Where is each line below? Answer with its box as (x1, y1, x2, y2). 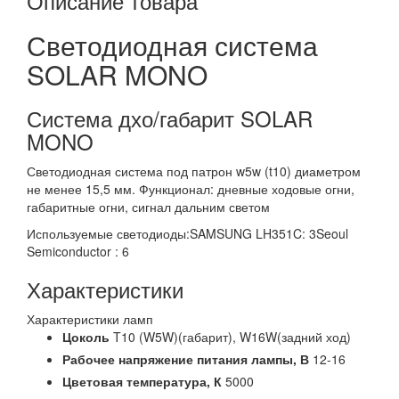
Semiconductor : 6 (27, 242, 129, 260)
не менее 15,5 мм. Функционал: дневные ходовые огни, (27, 180, 354, 198)
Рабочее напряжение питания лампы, (62, 350, 300, 368)
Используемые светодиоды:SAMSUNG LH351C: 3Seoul (27, 224, 348, 242)
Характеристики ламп (27, 310, 153, 328)
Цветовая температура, (62, 372, 214, 390)
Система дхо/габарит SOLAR (27, 102, 313, 134)
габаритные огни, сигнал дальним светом (27, 198, 270, 216)
